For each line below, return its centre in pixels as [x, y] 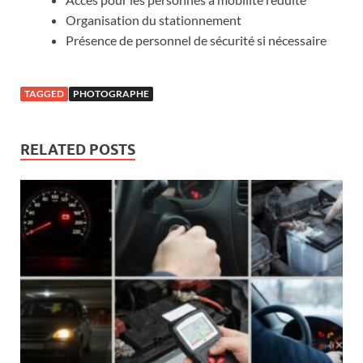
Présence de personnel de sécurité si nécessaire [196, 40]
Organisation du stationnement [154, 19]
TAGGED [44, 93]
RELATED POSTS [78, 149]
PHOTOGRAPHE [111, 93]
